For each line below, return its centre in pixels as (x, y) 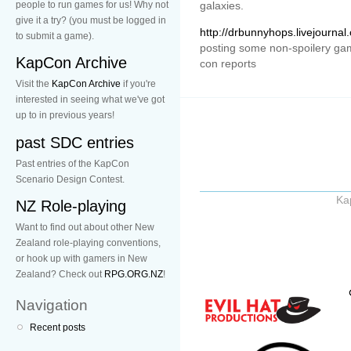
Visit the (34, 84)
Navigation (52, 306)
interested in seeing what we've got (90, 100)
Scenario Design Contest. (70, 179)
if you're (138, 84)
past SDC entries (75, 142)
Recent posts (58, 328)
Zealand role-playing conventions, (88, 243)
